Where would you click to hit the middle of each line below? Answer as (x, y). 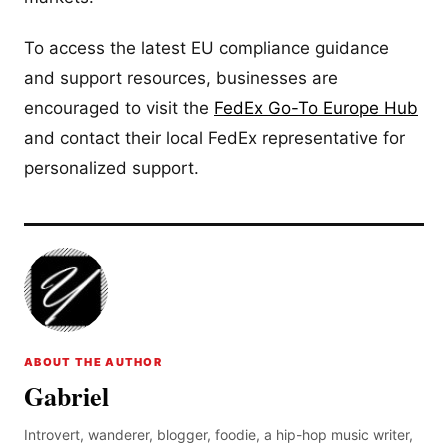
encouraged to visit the (119, 107)
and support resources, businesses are (181, 77)
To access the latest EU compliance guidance (206, 47)
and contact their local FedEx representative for (214, 137)
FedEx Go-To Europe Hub (316, 107)
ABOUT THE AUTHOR (93, 361)
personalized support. (111, 167)
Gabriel (66, 395)
